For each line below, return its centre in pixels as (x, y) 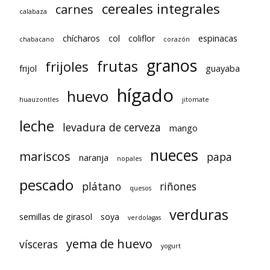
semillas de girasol (56, 216)
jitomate (196, 99)
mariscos (45, 156)
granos (172, 65)
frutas (118, 66)
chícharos (81, 38)
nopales (129, 158)
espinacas (218, 38)
